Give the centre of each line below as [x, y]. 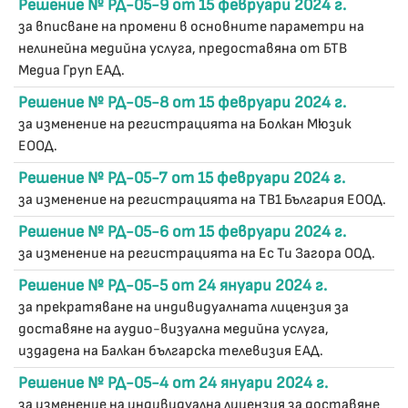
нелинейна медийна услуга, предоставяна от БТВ [183, 49]
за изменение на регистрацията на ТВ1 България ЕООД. [202, 200]
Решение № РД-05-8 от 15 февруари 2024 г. [182, 102]
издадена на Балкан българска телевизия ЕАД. [171, 351]
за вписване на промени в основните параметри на [191, 27]
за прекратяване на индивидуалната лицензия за [184, 307]
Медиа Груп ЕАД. [71, 71]
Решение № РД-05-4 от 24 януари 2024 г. [173, 383]
